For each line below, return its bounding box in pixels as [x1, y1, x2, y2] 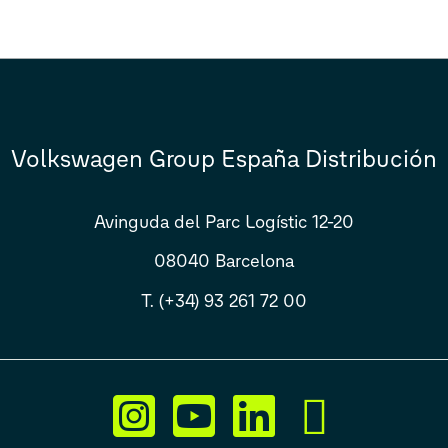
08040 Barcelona [154, 250, 294, 273]
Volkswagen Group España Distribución [11, 143, 437, 173]
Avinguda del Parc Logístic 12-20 [94, 210, 354, 233]
